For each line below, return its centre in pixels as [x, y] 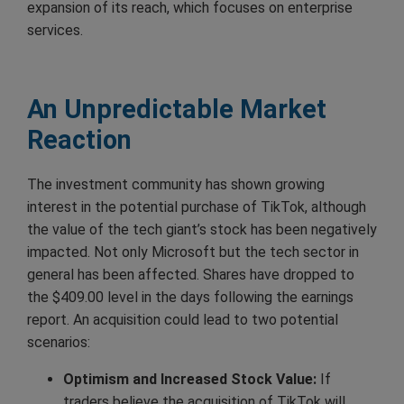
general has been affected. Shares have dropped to [191, 274]
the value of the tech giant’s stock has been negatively [202, 229]
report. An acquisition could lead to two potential [183, 319]
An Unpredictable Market [177, 109]
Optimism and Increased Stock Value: [190, 379]
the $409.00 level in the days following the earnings [190, 297]
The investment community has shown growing [176, 184]
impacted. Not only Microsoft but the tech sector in [193, 252]
